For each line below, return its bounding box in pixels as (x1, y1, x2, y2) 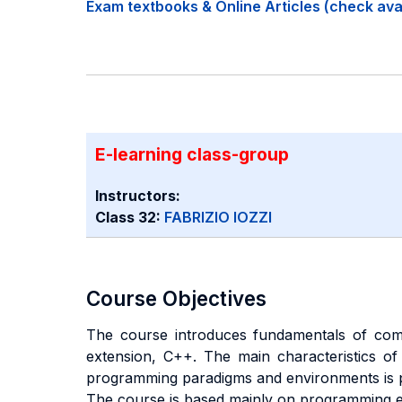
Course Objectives (86, 286, 267, 310)
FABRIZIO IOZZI (164, 208, 272, 226)
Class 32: (95, 208, 164, 226)
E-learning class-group (95, 144, 289, 165)
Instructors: (95, 187, 180, 205)
